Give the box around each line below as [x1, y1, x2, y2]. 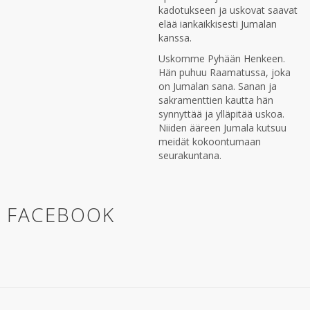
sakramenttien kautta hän [158, 93, 273, 107]
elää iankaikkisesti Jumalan [158, 17, 277, 30]
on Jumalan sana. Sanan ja [158, 80, 277, 93]
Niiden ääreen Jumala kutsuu [158, 121, 286, 134]
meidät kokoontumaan [158, 135, 261, 148]
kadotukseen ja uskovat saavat [158, 3, 298, 17]
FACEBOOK [7, 201, 115, 228]
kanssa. [158, 31, 192, 44]
